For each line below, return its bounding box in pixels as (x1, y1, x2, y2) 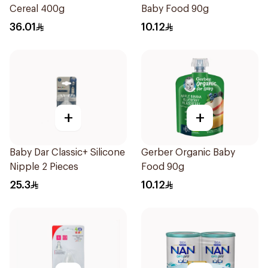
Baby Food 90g (141, 4, 209, 14)
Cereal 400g (10, 4, 65, 14)
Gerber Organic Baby (141, 148, 235, 157)
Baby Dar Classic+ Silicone (10, 148, 125, 157)
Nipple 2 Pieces (10, 162, 78, 172)
